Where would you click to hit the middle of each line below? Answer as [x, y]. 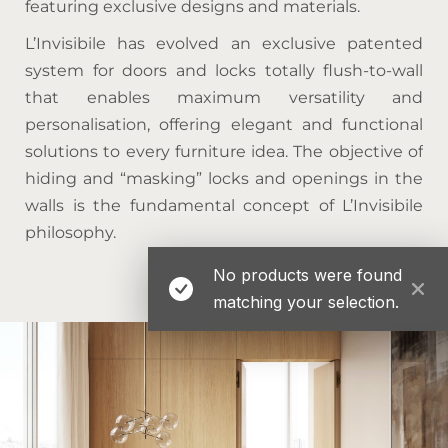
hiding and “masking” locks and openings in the [224, 178]
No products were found [307, 274]
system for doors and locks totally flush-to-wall [224, 70]
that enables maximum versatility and [224, 97]
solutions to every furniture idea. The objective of [224, 151]
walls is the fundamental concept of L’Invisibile [224, 205]
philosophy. [70, 232]
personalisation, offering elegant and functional [224, 124]
